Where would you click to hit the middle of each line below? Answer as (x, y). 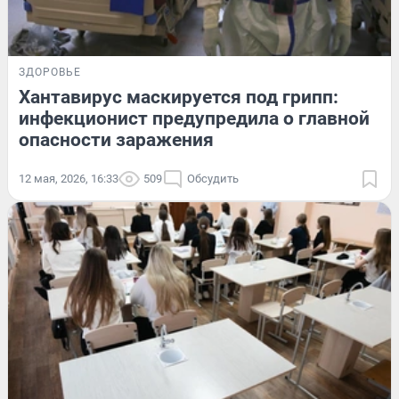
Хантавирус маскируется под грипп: (179, 97)
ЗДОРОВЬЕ (50, 72)
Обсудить (213, 178)
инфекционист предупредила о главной (194, 118)
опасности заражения (116, 139)
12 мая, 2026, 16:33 (69, 178)
